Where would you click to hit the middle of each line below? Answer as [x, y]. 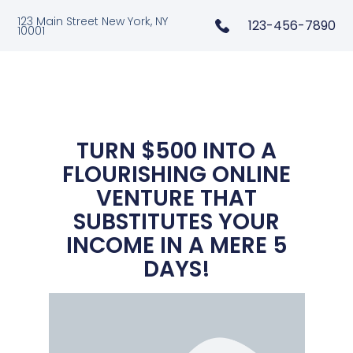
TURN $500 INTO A [176, 151]
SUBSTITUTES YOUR [176, 222]
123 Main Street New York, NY [93, 21]
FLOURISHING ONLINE [176, 175]
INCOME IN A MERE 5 [176, 245]
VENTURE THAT [176, 198]
